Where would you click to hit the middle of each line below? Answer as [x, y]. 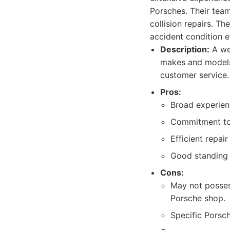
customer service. [195, 75]
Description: [185, 49]
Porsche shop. [198, 198]
